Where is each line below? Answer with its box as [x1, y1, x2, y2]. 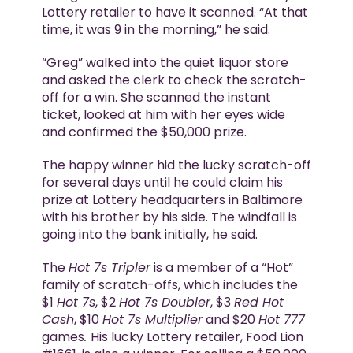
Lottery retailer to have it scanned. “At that [41, 3, 308, 22]
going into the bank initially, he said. [41, 225, 258, 244]
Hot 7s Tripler [68, 258, 150, 277]
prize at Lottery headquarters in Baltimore [41, 191, 303, 210]
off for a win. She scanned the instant [41, 88, 271, 107]
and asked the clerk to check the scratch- [41, 71, 307, 90]
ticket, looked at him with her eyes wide [41, 106, 285, 124]
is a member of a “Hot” [150, 258, 293, 277]
